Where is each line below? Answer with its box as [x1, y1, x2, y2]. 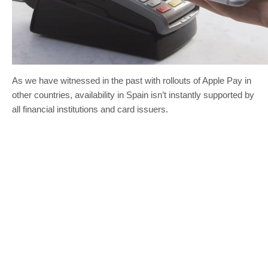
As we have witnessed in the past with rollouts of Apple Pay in [12, 75, 251, 86]
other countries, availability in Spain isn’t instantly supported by [12, 89, 254, 100]
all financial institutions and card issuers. [12, 103, 168, 114]
